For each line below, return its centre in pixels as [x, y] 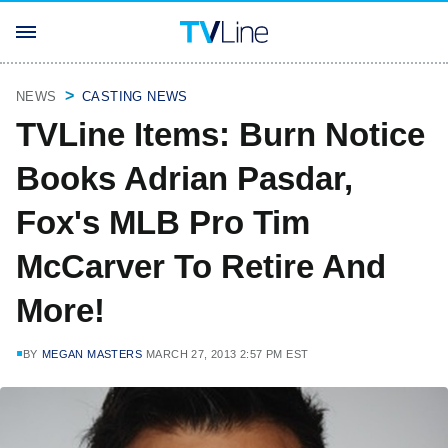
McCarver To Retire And [201, 266]
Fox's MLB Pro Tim [163, 222]
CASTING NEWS [135, 96]
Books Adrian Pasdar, [184, 178]
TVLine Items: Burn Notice [220, 134]
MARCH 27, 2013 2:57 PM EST [227, 354]
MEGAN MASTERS [92, 354]
